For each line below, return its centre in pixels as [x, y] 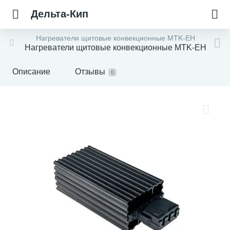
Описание [31, 72]
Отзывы [90, 72]
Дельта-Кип [60, 14]
